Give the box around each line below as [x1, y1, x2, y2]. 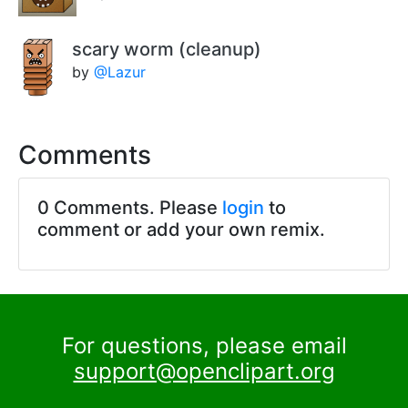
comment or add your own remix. [37, 219, 325, 241]
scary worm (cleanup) [71, 38, 261, 61]
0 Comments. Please [37, 197, 222, 219]
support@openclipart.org [73, 358, 335, 385]
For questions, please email [61, 332, 347, 360]
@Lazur [93, 63, 146, 82]
